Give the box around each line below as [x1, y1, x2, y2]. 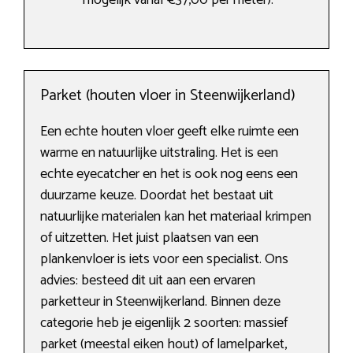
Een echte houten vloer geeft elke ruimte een [40, 120, 299, 144]
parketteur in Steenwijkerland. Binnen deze [40, 290, 281, 314]
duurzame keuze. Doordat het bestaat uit [40, 184, 273, 208]
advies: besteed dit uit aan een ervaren [40, 269, 255, 293]
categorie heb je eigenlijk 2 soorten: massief [40, 311, 288, 336]
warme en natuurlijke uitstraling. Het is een [40, 141, 278, 165]
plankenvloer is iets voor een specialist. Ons [40, 247, 288, 272]
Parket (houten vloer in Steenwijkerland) [40, 83, 295, 110]
